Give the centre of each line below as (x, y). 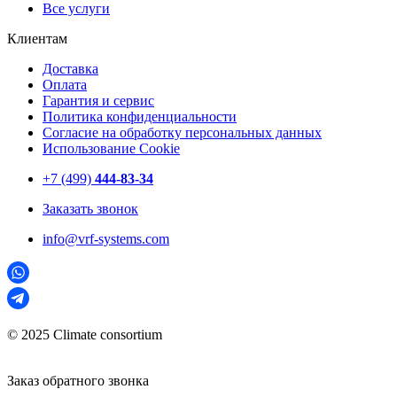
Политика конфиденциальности (140, 117)
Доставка (70, 69)
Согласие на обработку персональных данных (182, 133)
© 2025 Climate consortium (85, 335)
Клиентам (37, 39)
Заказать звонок (90, 209)
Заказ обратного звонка (78, 381)
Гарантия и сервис (98, 101)
